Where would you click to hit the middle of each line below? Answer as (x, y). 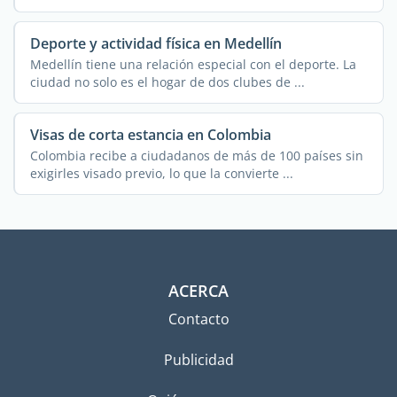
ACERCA (198, 291)
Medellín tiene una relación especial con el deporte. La (193, 64)
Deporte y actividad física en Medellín (156, 43)
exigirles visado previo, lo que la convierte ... (161, 173)
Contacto (198, 319)
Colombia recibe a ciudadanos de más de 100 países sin (196, 155)
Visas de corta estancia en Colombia (150, 134)
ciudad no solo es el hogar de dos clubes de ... (167, 82)
